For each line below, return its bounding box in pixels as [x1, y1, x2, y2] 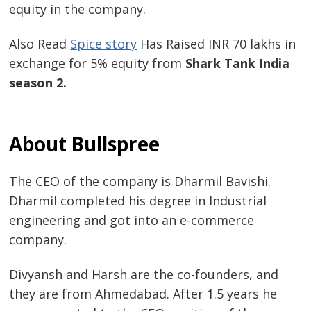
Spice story [70, 35, 137, 52]
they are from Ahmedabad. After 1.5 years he [9, 285, 278, 302]
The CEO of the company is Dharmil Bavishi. [9, 173, 271, 190]
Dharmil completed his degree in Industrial [9, 192, 267, 210]
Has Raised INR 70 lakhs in [137, 35, 296, 52]
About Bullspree [9, 131, 160, 158]
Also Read [9, 35, 71, 52]
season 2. [9, 74, 71, 91]
